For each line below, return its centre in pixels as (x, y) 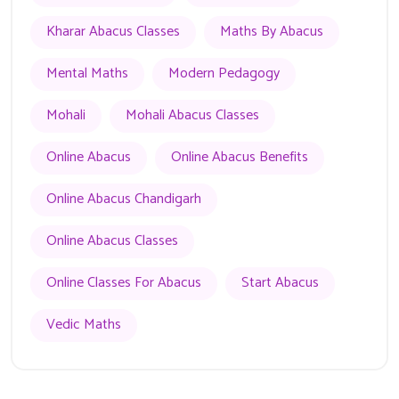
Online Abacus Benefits (240, 158)
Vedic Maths (84, 325)
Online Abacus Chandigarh (124, 199)
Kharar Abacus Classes (113, 32)
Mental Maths (87, 74)
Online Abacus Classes (112, 241)
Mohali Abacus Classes (192, 116)
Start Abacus (280, 283)
